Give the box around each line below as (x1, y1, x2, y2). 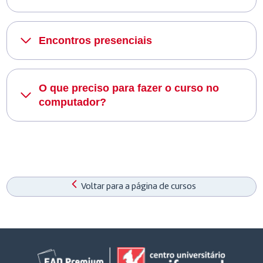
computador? (38, 96, 106, 109)
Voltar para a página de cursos (80, 182, 196, 192)
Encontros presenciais (38, 35, 152, 47)
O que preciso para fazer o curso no (38, 82, 219, 95)
